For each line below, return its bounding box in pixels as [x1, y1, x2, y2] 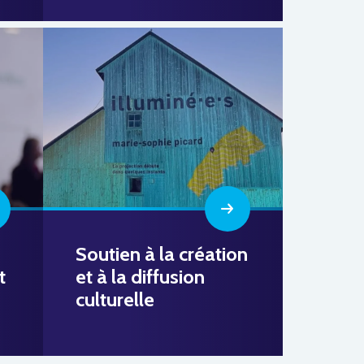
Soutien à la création [76, 241, 249, 266]
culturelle [76, 287, 155, 311]
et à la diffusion [76, 264, 206, 288]
